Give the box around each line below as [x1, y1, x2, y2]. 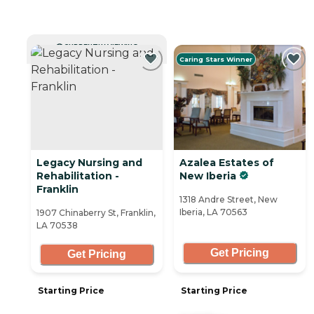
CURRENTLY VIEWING [64, 42, 138, 50]
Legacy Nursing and [36, 156, 142, 169]
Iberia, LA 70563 [179, 206, 247, 217]
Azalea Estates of [179, 156, 274, 169]
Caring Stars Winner [179, 55, 253, 63]
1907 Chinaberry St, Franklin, [36, 207, 156, 218]
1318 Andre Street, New [179, 193, 278, 205]
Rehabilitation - [36, 169, 119, 182]
